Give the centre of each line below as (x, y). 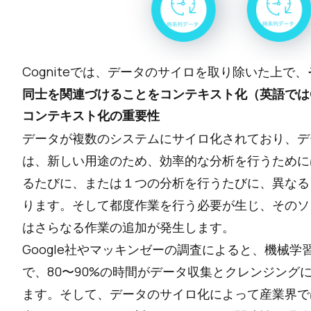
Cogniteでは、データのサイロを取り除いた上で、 (165, 72)
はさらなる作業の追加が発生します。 (128, 227)
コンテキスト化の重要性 (91, 116)
